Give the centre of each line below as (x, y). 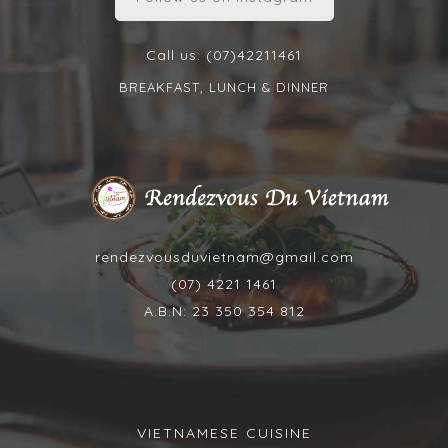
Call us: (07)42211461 (224, 55)
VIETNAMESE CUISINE (224, 433)
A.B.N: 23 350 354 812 (224, 311)
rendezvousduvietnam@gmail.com (224, 257)
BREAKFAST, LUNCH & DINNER (224, 87)
